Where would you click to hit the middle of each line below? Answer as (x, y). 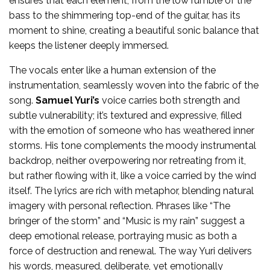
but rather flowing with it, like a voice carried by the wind (133, 176)
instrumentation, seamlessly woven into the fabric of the (134, 86)
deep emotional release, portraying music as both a (123, 236)
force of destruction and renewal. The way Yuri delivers (130, 251)
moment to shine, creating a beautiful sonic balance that (134, 31)
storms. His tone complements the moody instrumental (133, 146)
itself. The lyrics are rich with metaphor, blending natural (131, 191)
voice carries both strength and (170, 101)
